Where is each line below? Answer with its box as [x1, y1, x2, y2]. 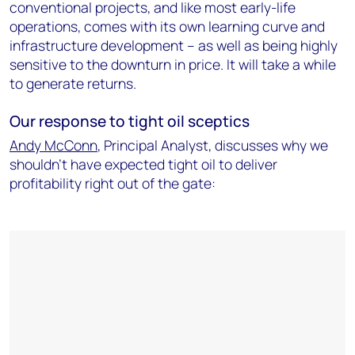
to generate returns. [10, 73, 136, 93]
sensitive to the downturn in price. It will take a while [10, 54, 336, 74]
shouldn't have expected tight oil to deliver [10, 154, 277, 174]
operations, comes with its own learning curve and [10, 16, 325, 36]
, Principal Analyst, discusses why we [97, 135, 328, 155]
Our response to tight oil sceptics [10, 110, 250, 132]
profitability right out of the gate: [10, 173, 216, 193]
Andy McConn [10, 135, 97, 155]
